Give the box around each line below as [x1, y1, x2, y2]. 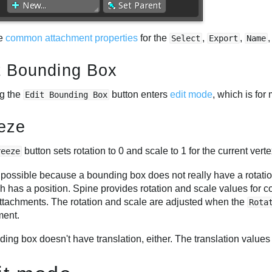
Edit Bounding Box [25, 90, 108, 100]
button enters [109, 89, 171, 100]
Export [209, 33, 239, 44]
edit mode [170, 89, 213, 100]
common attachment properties [5, 33, 138, 44]
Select [171, 33, 201, 44]
